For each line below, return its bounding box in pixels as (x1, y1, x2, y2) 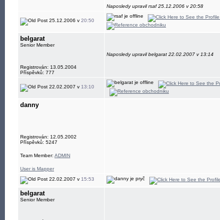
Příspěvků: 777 (20, 70, 55, 75)
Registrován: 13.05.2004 (20, 64, 77, 70)
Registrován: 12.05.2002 (20, 134, 77, 139)
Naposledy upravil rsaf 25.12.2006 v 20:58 (107, 3, 203, 9)
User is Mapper (20, 166, 54, 171)
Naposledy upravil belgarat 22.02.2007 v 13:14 (107, 52, 214, 57)
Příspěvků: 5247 (20, 139, 57, 145)
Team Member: (20, 153, 55, 158)
